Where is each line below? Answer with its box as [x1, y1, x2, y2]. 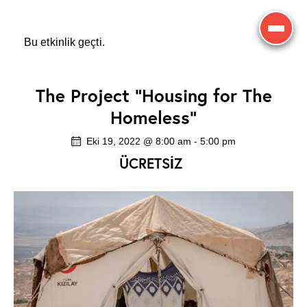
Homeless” [110, 106, 197, 129]
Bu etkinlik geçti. [24, 36, 105, 48]
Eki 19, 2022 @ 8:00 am [86, 135, 191, 147]
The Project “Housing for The [35, 84, 272, 107]
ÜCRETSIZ [119, 154, 183, 173]
